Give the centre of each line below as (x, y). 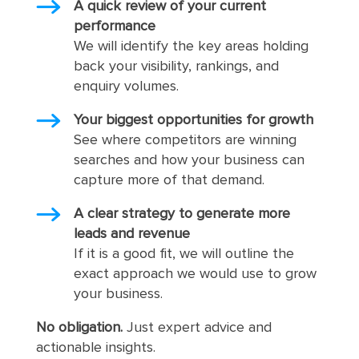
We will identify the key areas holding (191, 47)
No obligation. (79, 328)
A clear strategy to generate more (182, 214)
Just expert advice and (197, 328)
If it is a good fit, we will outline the (184, 254)
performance (114, 27)
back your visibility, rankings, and (176, 67)
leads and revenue (131, 234)
